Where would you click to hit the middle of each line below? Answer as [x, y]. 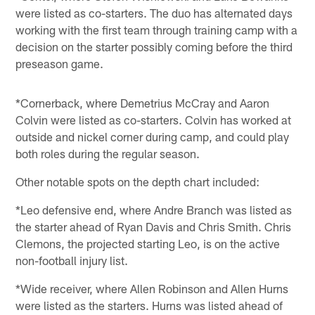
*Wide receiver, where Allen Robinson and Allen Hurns [152, 288]
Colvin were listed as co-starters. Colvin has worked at [154, 119]
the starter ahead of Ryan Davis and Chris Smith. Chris [154, 226]
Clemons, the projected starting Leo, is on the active [148, 243]
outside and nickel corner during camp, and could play [153, 136]
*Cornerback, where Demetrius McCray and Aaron [143, 102]
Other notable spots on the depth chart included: [138, 181]
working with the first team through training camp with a [157, 29]
